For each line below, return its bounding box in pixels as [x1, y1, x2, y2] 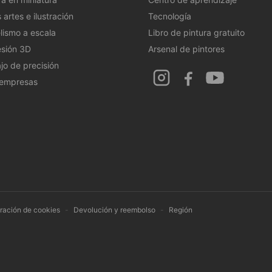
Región [169, 205, 192, 214]
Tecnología [148, 10, 191, 21]
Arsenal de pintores [148, 43, 225, 54]
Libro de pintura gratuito [148, 27, 245, 38]
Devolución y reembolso [73, 205, 155, 214]
